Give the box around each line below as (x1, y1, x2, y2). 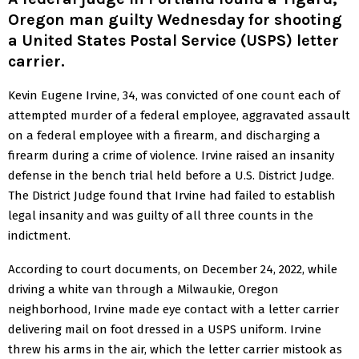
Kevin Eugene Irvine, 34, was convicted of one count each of (8, 87, 340, 103)
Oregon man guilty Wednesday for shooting (8, 10, 342, 29)
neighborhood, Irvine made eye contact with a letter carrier (8, 301, 339, 317)
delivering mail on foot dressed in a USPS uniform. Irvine (8, 321, 321, 337)
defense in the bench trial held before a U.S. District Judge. (8, 167, 334, 183)
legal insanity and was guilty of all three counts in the (8, 208, 313, 223)
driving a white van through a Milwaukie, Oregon (8, 281, 279, 296)
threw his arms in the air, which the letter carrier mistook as (8, 341, 342, 357)
